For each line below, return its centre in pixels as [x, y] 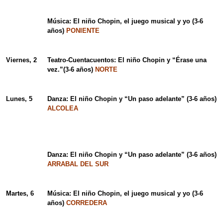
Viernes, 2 [21, 60]
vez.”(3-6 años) [71, 70]
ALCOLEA [62, 109]
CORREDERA [86, 203]
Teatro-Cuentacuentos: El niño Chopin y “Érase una [127, 60]
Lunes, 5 [19, 99]
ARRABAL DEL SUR [78, 164]
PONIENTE [83, 31]
